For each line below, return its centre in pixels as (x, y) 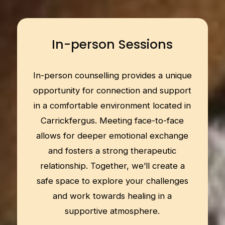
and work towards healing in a (113, 196)
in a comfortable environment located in (113, 106)
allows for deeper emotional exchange (113, 136)
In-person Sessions (113, 45)
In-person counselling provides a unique (112, 76)
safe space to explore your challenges (112, 181)
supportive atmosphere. (113, 211)
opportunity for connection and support (113, 91)
